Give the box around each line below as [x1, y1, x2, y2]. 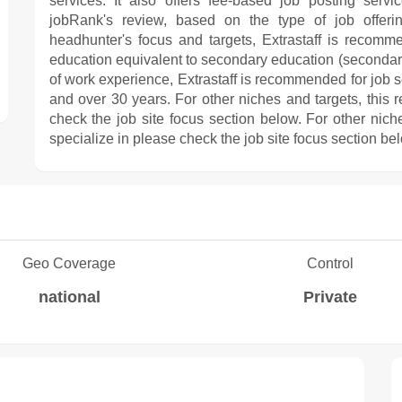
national [38, 288, 100, 306]
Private [302, 288, 357, 306]
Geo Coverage [22, 256, 117, 271]
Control [306, 256, 354, 271]
